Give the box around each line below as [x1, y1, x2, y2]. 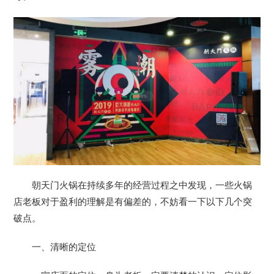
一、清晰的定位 [32, 242, 97, 253]
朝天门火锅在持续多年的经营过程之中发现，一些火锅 [32, 180, 253, 191]
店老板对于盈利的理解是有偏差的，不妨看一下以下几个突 [13, 197, 253, 207]
